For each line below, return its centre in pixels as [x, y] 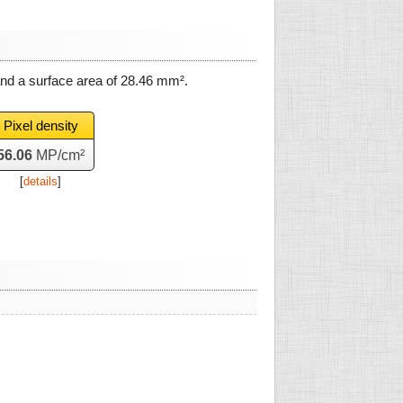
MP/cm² [58, 155]
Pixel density [40, 125]
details [40, 181]
